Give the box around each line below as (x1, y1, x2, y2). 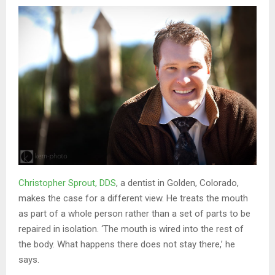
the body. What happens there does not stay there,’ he (18, 238, 235, 250)
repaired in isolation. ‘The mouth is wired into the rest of (18, 223, 244, 234)
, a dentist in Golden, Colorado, (116, 177, 239, 188)
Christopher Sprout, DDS (18, 177, 116, 188)
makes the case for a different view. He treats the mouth (18, 192, 248, 204)
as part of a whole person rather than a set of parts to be (18, 207, 250, 219)
